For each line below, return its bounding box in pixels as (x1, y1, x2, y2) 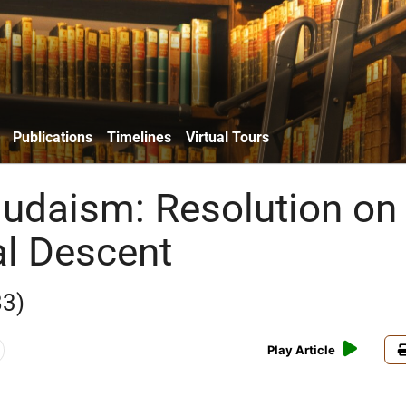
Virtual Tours (186, 128, 269, 146)
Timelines (107, 128, 171, 146)
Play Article (267, 343, 336, 358)
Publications (13, 128, 92, 146)
